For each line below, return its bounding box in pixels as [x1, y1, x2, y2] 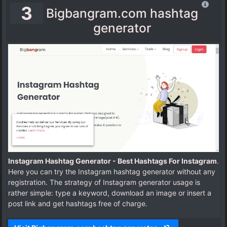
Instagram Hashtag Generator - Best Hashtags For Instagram [8, 157, 217, 166]
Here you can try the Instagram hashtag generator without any [8, 167, 215, 176]
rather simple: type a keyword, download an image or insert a [8, 188, 211, 198]
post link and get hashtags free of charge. [8, 199, 147, 208]
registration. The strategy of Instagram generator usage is [8, 178, 200, 187]
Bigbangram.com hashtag [46, 5, 199, 21]
